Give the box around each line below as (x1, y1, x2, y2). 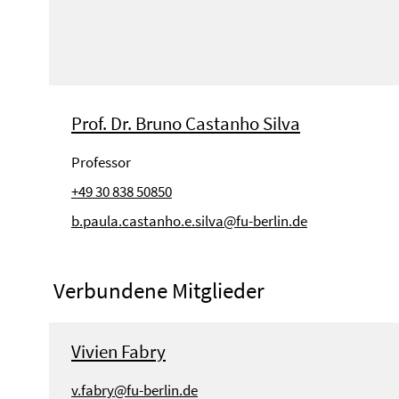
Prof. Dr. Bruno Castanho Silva (71, 110, 300, 135)
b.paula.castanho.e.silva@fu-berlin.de (71, 210, 307, 231)
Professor (71, 151, 131, 172)
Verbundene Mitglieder (53, 275, 265, 305)
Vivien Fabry (71, 338, 166, 363)
